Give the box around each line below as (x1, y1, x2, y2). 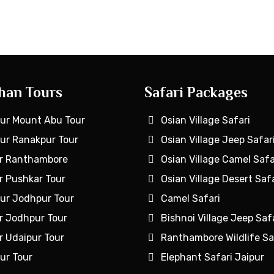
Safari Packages (144, 84, 248, 100)
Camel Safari (160, 193, 220, 204)
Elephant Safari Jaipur (160, 251, 264, 263)
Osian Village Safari (160, 114, 250, 126)
